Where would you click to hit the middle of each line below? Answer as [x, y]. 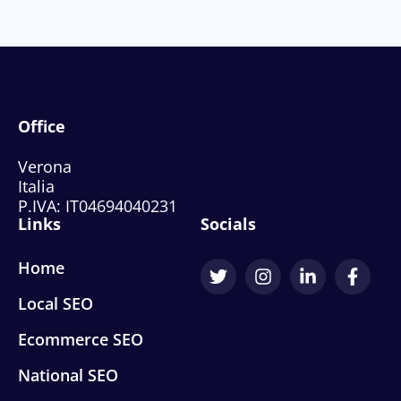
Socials [228, 224]
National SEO [68, 375]
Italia [36, 186]
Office [42, 126]
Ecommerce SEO [81, 339]
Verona [45, 166]
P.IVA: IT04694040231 [98, 206]
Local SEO [55, 303]
